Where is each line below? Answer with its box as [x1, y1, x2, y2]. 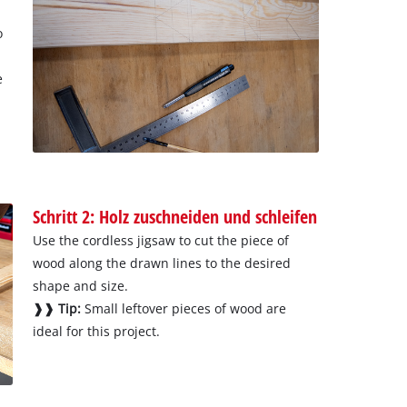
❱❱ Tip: [32, 299, 81, 317]
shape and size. [32, 276, 128, 294]
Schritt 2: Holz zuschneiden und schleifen [32, 203, 317, 229]
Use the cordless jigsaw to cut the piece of [32, 231, 289, 249]
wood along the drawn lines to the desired [32, 253, 291, 272]
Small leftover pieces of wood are [80, 299, 286, 317]
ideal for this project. [32, 322, 160, 340]
